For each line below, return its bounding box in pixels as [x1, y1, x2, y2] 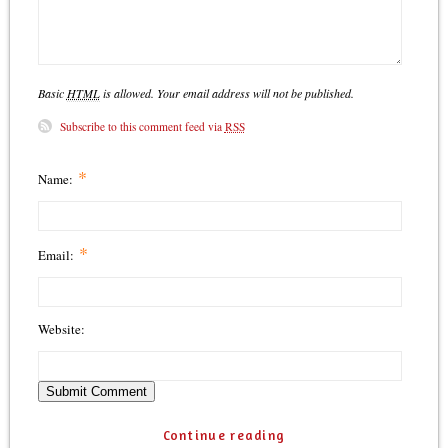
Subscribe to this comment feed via [59, 119, 225, 135]
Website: [37, 320, 85, 339]
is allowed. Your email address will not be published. [99, 85, 354, 102]
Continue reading [162, 427, 286, 444]
